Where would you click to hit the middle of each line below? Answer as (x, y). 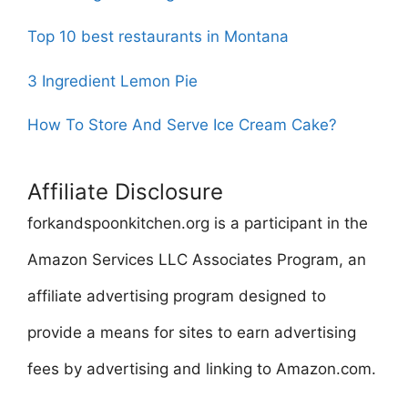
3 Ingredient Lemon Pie (112, 81)
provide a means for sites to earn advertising (192, 332)
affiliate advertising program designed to (177, 296)
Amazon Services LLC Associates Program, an (197, 260)
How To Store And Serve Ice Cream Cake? (182, 125)
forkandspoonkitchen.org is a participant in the (198, 223)
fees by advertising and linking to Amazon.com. (202, 369)
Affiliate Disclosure (125, 192)
